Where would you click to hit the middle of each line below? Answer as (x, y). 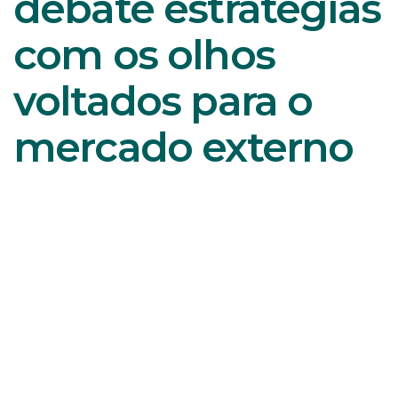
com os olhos (144, 55)
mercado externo (183, 147)
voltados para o (163, 101)
